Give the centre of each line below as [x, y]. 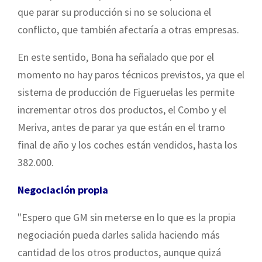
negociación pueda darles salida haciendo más [119, 235]
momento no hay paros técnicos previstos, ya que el [131, 74]
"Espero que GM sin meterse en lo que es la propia [127, 217]
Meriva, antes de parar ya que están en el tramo [121, 127]
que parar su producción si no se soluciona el [114, 12]
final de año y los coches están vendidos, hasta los [127, 144]
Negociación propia [63, 189]
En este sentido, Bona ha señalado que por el [116, 57]
